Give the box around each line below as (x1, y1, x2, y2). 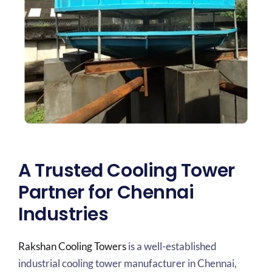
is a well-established (126, 240, 217, 253)
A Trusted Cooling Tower (18, 157, 235, 183)
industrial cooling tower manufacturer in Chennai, (18, 257, 237, 270)
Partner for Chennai (18, 179, 194, 205)
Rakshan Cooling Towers (18, 240, 126, 253)
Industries (18, 201, 109, 227)
